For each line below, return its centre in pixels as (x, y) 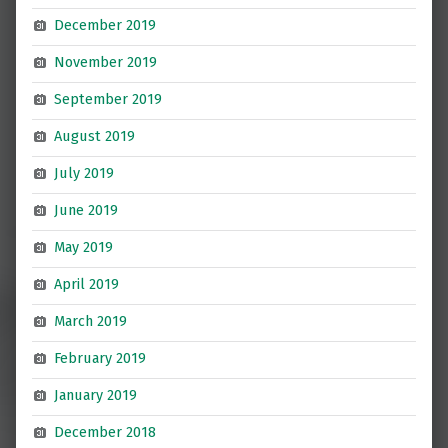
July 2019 (84, 173)
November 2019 (106, 62)
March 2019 (91, 321)
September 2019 (108, 99)
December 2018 (105, 432)
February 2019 (100, 358)
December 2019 (105, 25)
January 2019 (96, 395)
